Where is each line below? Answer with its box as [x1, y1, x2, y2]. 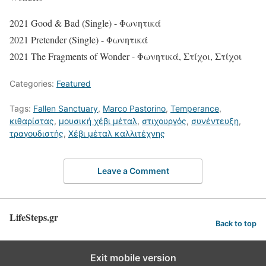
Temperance [170, 103, 219, 114]
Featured [56, 78, 91, 89]
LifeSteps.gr [9, 210, 58, 224]
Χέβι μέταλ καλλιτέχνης [68, 128, 165, 139]
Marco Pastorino [103, 103, 166, 114]
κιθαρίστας [9, 116, 54, 126]
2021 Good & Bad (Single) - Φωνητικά [9, 17, 161, 30]
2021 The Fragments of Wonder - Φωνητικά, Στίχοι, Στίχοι [9, 50, 242, 63]
